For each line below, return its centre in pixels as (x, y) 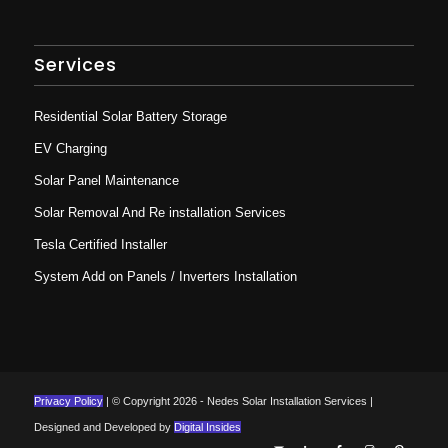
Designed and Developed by (103, 427)
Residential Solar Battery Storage (130, 117)
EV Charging (70, 149)
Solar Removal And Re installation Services (159, 213)
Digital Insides (207, 427)
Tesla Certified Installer (100, 245)
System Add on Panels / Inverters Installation (165, 277)
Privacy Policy (68, 401)
